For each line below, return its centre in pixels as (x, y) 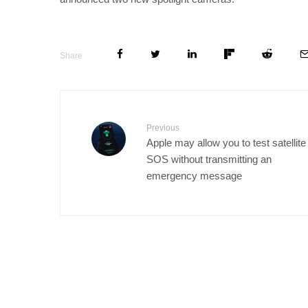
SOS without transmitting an (209, 159)
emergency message (194, 175)
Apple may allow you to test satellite (226, 142)
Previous (163, 128)
